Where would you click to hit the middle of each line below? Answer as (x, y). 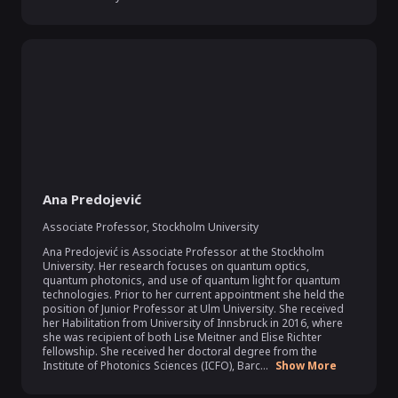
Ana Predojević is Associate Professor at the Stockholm (183, 252)
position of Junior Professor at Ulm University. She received (193, 309)
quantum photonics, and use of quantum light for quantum (191, 280)
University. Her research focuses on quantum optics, (176, 266)
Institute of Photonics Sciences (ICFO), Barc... (155, 366)
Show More (306, 366)
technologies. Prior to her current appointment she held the (194, 295)
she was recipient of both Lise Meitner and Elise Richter (182, 337)
